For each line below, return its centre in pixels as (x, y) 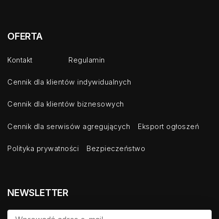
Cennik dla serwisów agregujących (69, 126)
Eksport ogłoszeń (168, 126)
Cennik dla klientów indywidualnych (69, 82)
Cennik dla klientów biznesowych (66, 104)
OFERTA (25, 36)
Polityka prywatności (43, 148)
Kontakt (20, 60)
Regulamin (87, 60)
